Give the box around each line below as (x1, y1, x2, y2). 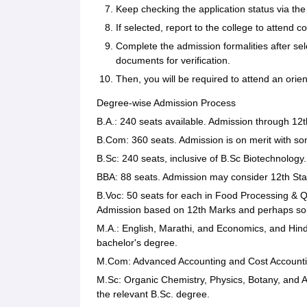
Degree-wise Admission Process (97, 97, 236, 109)
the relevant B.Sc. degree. (97, 288, 210, 300)
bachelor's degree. (97, 237, 177, 249)
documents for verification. (116, 55, 230, 66)
